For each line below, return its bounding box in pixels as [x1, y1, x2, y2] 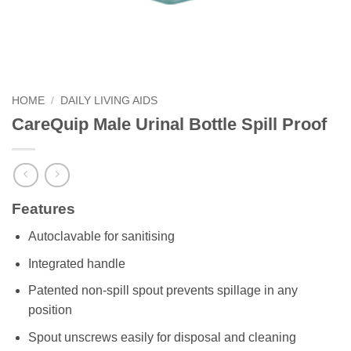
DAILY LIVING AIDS [60, 95, 158, 107]
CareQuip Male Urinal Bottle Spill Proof [12, 114, 327, 134]
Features [12, 201, 75, 218]
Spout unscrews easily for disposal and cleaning [27, 330, 296, 344]
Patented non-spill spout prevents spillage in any [27, 284, 298, 298]
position [27, 303, 72, 317]
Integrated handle [27, 256, 125, 270]
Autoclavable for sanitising [27, 230, 175, 244]
